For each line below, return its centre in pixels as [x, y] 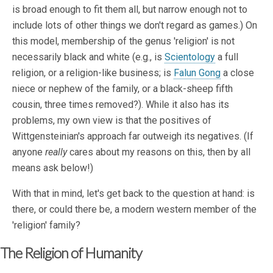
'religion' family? [46, 225]
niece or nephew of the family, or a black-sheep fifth [122, 89]
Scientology [190, 57]
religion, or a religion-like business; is [93, 73]
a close [237, 73]
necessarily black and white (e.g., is [88, 57]
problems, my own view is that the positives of [112, 121]
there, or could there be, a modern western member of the [134, 210]
